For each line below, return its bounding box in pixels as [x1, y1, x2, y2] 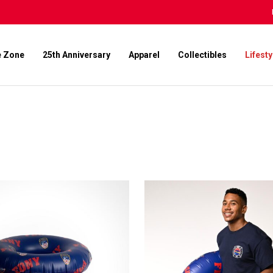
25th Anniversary [43, 50, 110, 60]
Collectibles [178, 50, 227, 60]
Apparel [129, 50, 160, 60]
